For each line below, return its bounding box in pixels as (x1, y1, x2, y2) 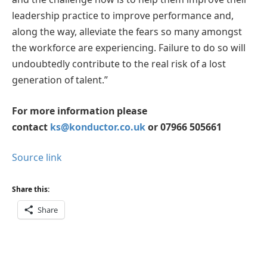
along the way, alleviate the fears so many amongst (12, 25, 242, 39)
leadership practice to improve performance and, (12, 9, 234, 23)
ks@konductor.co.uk (50, 120, 145, 133)
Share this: (12, 184, 49, 194)
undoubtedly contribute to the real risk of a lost (12, 57, 226, 71)
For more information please (12, 104, 147, 117)
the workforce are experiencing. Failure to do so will (12, 41, 246, 55)
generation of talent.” (12, 73, 108, 87)
